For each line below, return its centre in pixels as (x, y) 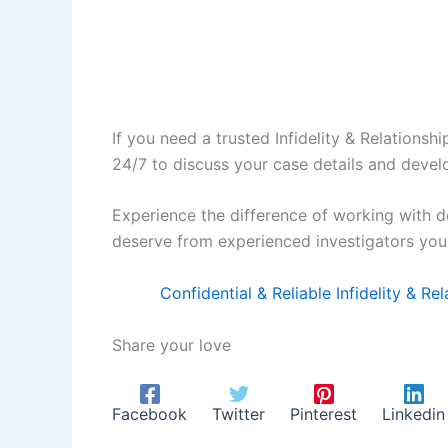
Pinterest (323, 413)
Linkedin (413, 413)
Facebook (149, 413)
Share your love (171, 345)
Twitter (238, 413)
